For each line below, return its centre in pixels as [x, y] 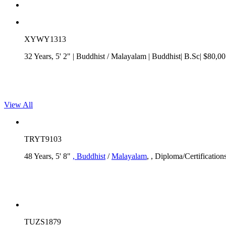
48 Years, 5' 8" [48, 156]
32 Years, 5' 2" [48, 56]
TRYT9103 [43, 139]
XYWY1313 [45, 39]
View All [18, 104]
